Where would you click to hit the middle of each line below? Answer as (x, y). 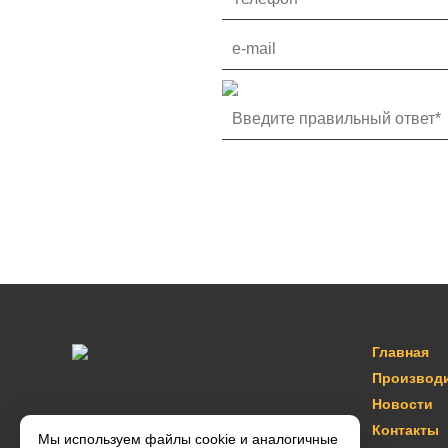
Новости (402, 404)
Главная (400, 352)
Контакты (405, 430)
